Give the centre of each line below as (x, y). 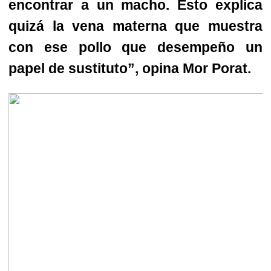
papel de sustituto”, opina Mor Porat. (130, 68)
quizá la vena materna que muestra (135, 26)
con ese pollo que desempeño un (135, 47)
